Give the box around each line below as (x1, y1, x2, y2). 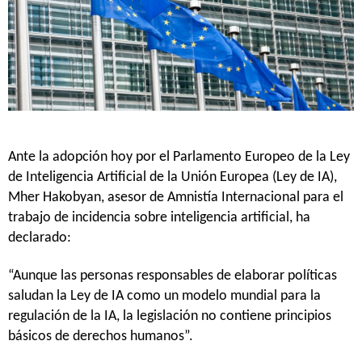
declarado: (8, 229, 71, 246)
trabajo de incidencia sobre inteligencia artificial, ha (8, 209, 310, 225)
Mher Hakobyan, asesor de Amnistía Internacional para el (8, 189, 343, 205)
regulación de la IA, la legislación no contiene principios (8, 308, 331, 324)
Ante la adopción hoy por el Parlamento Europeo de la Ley (8, 149, 350, 165)
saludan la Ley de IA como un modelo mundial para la (8, 288, 321, 304)
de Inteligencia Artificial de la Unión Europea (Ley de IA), (8, 169, 337, 185)
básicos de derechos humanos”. (8, 328, 193, 344)
